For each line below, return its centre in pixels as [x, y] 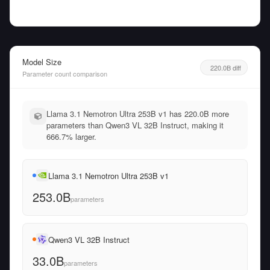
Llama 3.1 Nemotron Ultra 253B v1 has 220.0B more [138, 114]
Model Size [42, 62]
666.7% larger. [71, 137]
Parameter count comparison [65, 74]
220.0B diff [226, 67]
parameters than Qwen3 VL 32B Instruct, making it [135, 125]
